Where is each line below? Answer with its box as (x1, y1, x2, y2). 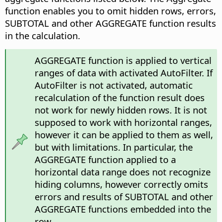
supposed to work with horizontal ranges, (34, 116, 212, 129)
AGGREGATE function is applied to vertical (34, 54, 212, 67)
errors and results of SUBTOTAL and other (34, 190, 213, 203)
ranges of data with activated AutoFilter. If (34, 66, 213, 79)
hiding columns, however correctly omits (34, 178, 208, 191)
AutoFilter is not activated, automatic (34, 79, 193, 92)
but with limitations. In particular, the (34, 141, 193, 154)
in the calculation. (5, 29, 80, 42)
